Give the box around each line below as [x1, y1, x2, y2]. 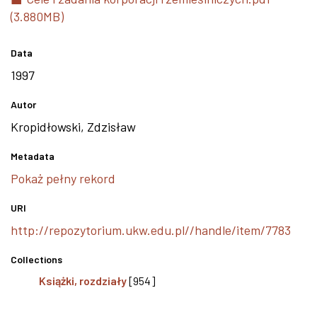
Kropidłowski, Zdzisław [11, 119, 136, 134]
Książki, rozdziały [39, 274, 127, 287]
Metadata [11, 150, 54, 162]
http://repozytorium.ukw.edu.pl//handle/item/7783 [11, 222, 291, 238]
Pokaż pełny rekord [11, 171, 115, 186]
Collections [11, 253, 62, 265]
